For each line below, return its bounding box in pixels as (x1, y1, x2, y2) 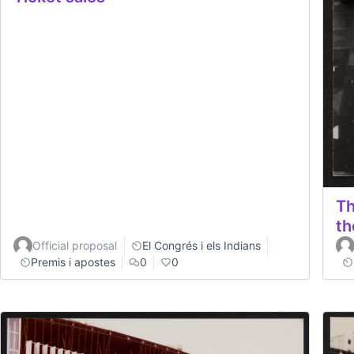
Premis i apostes (31, 254, 115, 269)
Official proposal (32, 238, 117, 252)
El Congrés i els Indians (142, 238, 261, 252)
